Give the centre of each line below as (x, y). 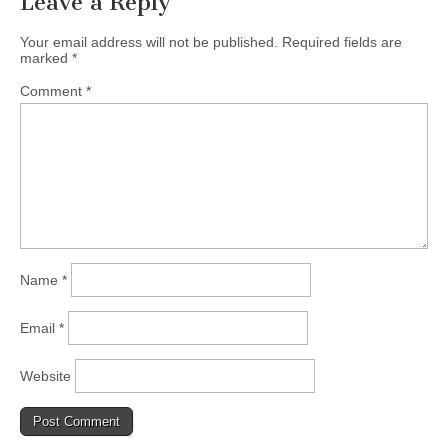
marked (46, 58)
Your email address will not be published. (149, 42)
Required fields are (342, 42)
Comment (53, 91)
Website (45, 376)
